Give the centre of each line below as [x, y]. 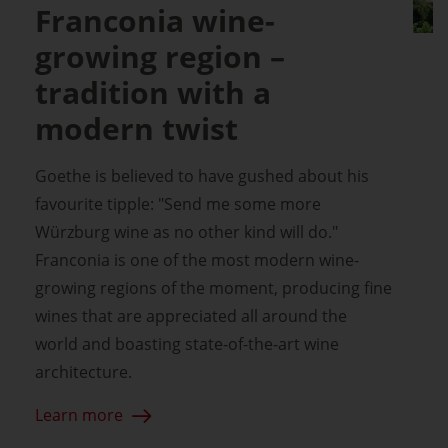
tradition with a [153, 92]
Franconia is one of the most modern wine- [197, 259]
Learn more [79, 414]
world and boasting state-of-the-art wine [187, 343]
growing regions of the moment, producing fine [213, 287]
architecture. [83, 371]
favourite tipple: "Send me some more [178, 203]
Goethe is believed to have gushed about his [202, 175]
